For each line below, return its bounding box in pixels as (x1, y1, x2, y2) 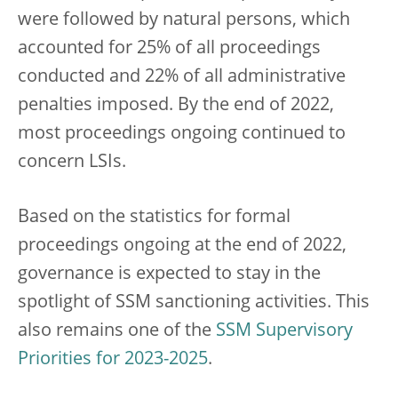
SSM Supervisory (216, 322, 353, 340)
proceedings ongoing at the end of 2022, (18, 236, 346, 255)
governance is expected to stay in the (18, 265, 321, 283)
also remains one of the (18, 322, 216, 340)
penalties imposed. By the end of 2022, (18, 96, 334, 115)
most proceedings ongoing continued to (18, 124, 346, 143)
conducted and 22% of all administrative (18, 68, 346, 86)
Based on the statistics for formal (18, 208, 291, 227)
